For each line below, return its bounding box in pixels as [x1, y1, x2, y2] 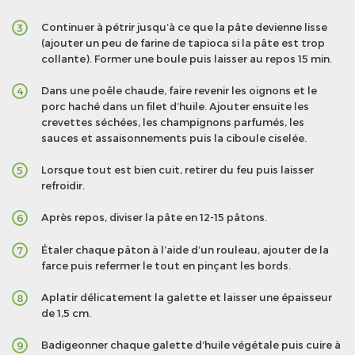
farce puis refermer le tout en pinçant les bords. [41, 259, 291, 273]
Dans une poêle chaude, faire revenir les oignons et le [41, 84, 317, 97]
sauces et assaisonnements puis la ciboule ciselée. [41, 132, 307, 145]
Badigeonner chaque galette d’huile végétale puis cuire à [41, 338, 341, 352]
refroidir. [41, 179, 85, 193]
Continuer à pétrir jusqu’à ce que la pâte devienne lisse [41, 21, 327, 34]
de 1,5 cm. [41, 307, 91, 320]
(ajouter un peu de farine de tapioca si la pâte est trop [41, 36, 325, 50]
